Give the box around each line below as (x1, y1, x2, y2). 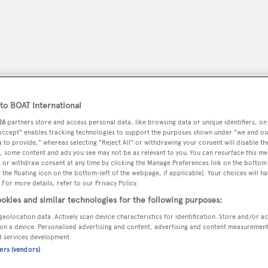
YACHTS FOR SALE (19, 201, 92, 211)
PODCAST (121, 171, 163, 181)
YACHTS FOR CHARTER (112, 201, 205, 211)
